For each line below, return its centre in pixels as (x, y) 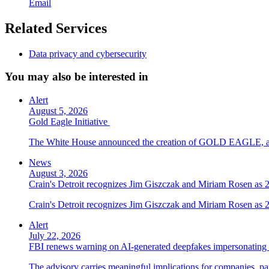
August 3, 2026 (58, 173)
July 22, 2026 (55, 235)
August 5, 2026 (58, 110)
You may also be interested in (77, 77)
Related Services (56, 28)
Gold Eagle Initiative (69, 121)
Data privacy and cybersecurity (88, 53)
